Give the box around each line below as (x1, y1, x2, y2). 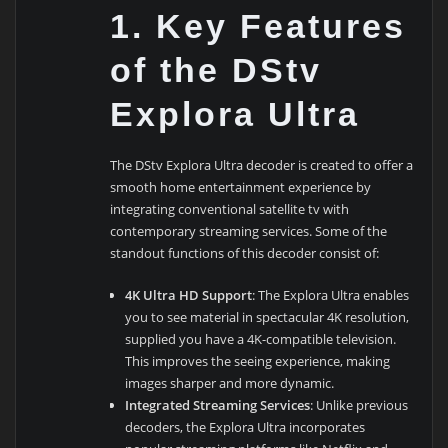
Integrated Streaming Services (124, 396, 310, 415)
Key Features (156, 6, 407, 45)
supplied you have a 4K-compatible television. (124, 330, 396, 349)
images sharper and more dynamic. (124, 374, 334, 393)
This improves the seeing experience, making (124, 352, 390, 371)
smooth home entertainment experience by (110, 178, 372, 197)
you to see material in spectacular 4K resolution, (124, 308, 409, 327)
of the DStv (110, 50, 323, 89)
